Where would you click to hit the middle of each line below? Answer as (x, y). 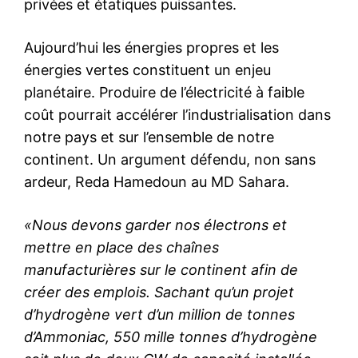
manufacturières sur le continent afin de (161, 269)
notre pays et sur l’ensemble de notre (149, 137)
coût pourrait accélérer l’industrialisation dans (177, 114)
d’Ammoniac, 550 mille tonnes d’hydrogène (171, 336)
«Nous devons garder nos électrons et (155, 225)
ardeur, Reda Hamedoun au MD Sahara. (157, 181)
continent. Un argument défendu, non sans (170, 159)
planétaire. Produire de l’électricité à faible (164, 92)
